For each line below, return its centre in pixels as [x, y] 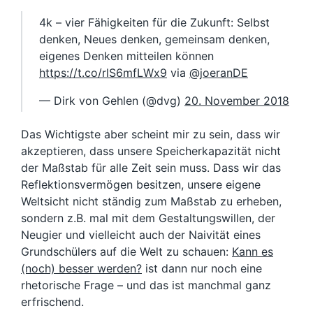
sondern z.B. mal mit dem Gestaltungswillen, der [148, 218]
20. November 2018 [237, 101]
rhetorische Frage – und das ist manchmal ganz [146, 285]
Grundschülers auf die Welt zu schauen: [126, 252]
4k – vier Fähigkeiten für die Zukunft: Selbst [154, 22]
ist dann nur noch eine [202, 268]
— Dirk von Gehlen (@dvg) [112, 101]
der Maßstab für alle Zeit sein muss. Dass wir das [151, 168]
